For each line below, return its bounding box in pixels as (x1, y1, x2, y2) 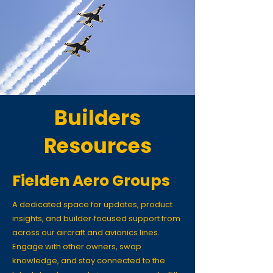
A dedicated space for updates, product (12, 198, 172, 210)
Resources (43, 131, 152, 160)
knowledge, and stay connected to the (12, 254, 165, 266)
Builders (54, 103, 141, 132)
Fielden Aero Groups (12, 169, 170, 191)
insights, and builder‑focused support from (12, 212, 180, 224)
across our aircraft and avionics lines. (12, 226, 160, 238)
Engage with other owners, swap (12, 240, 141, 252)
